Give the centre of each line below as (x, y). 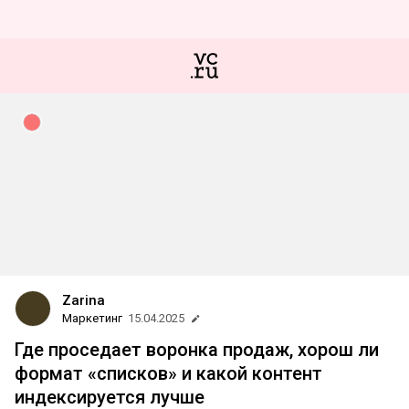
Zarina (84, 300)
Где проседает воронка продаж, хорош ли (197, 350)
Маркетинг (92, 318)
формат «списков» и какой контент (168, 373)
